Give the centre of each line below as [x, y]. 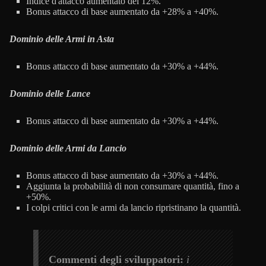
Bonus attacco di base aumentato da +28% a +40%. [122, 11]
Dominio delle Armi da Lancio [68, 148]
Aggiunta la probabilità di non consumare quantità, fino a [133, 186]
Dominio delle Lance [50, 93]
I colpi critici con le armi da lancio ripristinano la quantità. [134, 207]
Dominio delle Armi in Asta [62, 39]
